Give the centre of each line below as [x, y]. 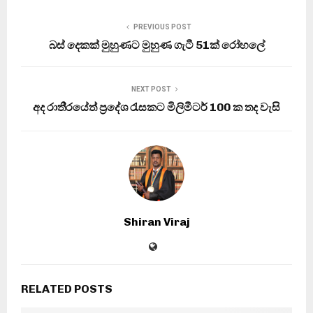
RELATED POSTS [67, 289]
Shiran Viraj [156, 221]
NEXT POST [151, 89]
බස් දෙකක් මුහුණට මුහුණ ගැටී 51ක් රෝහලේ [156, 45]
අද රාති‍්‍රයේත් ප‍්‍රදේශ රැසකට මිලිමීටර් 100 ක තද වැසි [156, 107]
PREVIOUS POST [162, 27]
